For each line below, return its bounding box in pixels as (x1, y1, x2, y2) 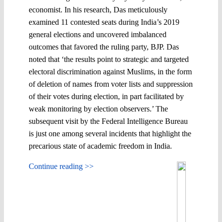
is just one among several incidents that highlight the (29, 129, 191, 138)
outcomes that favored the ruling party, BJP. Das (29, 42, 179, 51)
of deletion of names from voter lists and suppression (29, 79, 193, 88)
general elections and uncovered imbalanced (29, 30, 166, 39)
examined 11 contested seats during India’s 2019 (29, 17, 179, 26)
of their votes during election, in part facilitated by (29, 92, 184, 101)
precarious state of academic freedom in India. (29, 141, 172, 150)
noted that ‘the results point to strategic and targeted (29, 55, 189, 63)
